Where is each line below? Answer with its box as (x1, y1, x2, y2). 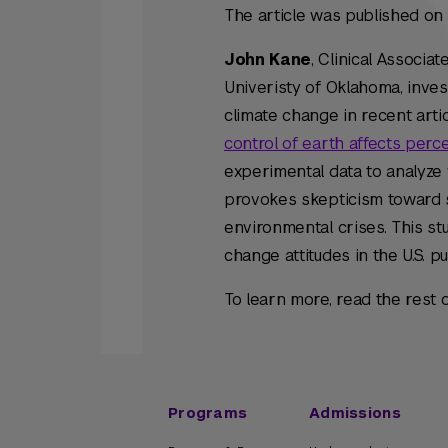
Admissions (309, 404, 401, 422)
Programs (168, 404, 248, 422)
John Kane (224, 49, 312, 70)
